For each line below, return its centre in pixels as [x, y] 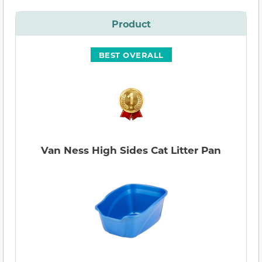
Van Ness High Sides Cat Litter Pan [131, 150]
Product [131, 24]
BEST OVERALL [131, 55]
